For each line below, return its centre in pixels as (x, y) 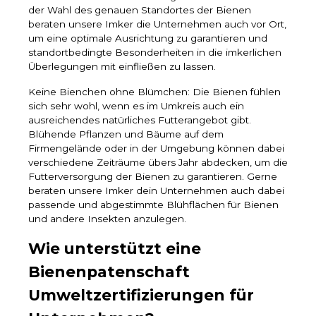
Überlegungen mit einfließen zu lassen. (122, 67)
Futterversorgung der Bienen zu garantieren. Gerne (153, 177)
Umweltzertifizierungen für (141, 295)
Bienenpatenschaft (109, 272)
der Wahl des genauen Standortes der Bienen (140, 10)
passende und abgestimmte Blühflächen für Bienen (153, 205)
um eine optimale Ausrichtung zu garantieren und (148, 38)
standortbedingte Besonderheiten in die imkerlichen (155, 53)
